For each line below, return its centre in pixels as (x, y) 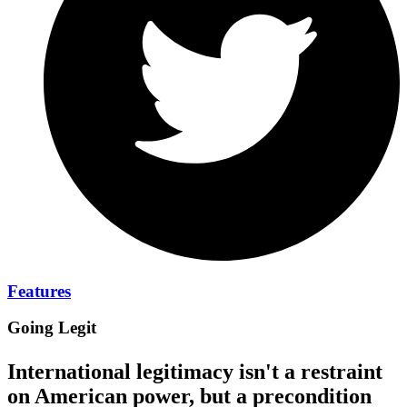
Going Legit (52, 328)
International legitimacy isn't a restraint (195, 372)
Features (39, 291)
